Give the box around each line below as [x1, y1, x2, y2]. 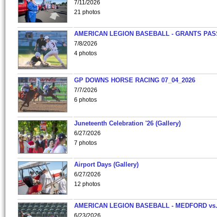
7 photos [74, 139, 97, 146]
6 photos [74, 96, 97, 103]
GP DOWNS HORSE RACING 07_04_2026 [74, 77, 195, 84]
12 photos [74, 181, 100, 187]
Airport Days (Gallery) [74, 161, 139, 168]
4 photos [74, 50, 97, 57]
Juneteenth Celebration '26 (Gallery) [74, 120, 181, 127]
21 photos [74, 9, 100, 15]
